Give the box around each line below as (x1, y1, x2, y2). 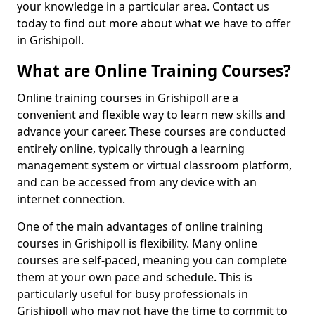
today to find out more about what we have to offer (17, 15, 291, 31)
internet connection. (17, 191, 125, 207)
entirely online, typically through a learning (17, 141, 245, 156)
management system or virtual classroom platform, (17, 157, 292, 173)
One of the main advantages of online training (17, 219, 263, 234)
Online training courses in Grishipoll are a (17, 90, 238, 105)
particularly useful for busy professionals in (17, 286, 248, 302)
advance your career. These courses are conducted (17, 124, 286, 139)
